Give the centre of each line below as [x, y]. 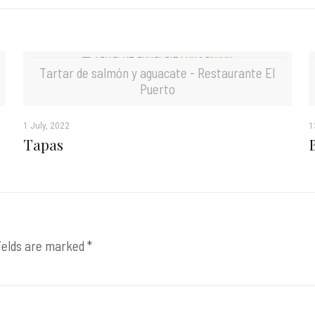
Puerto [157, 89]
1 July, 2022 [46, 126]
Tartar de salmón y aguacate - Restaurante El [157, 73]
